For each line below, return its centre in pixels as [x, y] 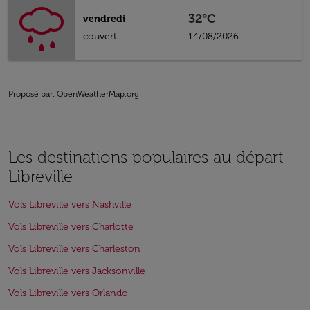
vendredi [104, 19]
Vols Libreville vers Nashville [70, 204]
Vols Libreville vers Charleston [74, 249]
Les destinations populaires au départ [146, 157]
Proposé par [30, 94]
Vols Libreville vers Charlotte [71, 227]
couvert [100, 36]
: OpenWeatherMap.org [96, 94]
